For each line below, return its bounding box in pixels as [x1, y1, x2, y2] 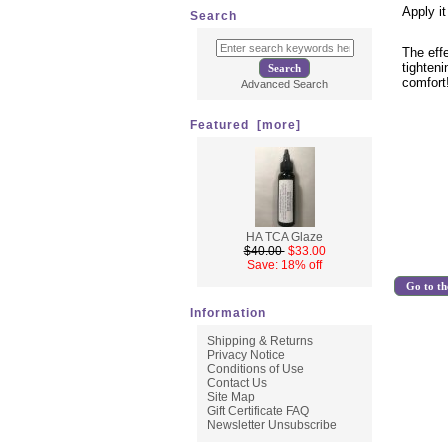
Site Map [206, 390, 255, 405]
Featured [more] [190, 118, 301, 133]
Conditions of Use [206, 362, 304, 377]
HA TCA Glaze [246, 230, 323, 245]
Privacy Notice [206, 348, 285, 363]
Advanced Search [241, 78, 328, 91]
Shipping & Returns [206, 334, 313, 349]
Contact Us [206, 376, 267, 391]
